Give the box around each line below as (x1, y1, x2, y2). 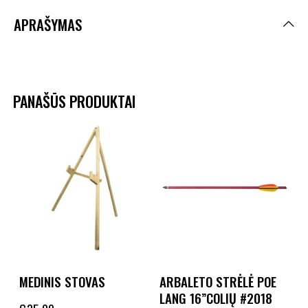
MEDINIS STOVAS (19, 272, 105, 291)
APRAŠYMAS (14, 13, 82, 35)
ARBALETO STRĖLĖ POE (159, 272, 276, 291)
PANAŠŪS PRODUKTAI (13, 89, 135, 112)
